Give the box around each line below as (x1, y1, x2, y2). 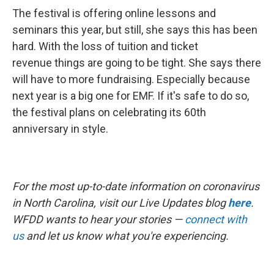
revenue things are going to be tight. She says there (12, 56, 261, 70)
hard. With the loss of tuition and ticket (12, 40, 198, 53)
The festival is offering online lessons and (12, 7, 216, 20)
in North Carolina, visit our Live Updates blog (12, 196, 228, 210)
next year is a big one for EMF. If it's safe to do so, (12, 89, 249, 103)
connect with (185, 213, 247, 226)
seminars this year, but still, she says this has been (12, 23, 257, 37)
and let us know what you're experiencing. (26, 229, 229, 243)
